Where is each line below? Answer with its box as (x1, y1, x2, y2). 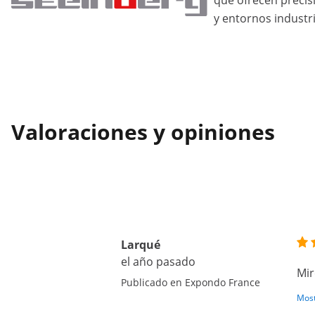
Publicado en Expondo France (121, 276, 260, 289)
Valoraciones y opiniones (11, 117, 275, 146)
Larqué (121, 237, 160, 252)
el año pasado (121, 254, 195, 269)
